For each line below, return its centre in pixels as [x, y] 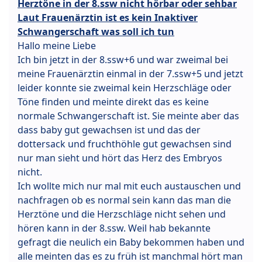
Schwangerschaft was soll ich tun [96, 32]
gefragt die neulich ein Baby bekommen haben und [131, 242]
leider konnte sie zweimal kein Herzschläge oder [125, 88]
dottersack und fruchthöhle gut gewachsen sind [125, 144]
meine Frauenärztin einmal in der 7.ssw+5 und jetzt [130, 74]
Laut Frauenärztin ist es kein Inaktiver [108, 18]
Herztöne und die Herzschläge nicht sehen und [122, 214]
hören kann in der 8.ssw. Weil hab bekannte [114, 228]
